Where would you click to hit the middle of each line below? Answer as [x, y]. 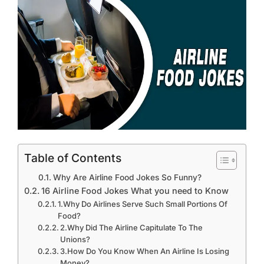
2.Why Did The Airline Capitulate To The [132, 228]
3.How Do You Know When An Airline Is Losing [145, 251]
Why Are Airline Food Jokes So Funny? [127, 178]
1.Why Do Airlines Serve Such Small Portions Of [143, 204]
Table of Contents [73, 158]
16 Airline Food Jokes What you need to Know [135, 191]
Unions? [75, 240]
